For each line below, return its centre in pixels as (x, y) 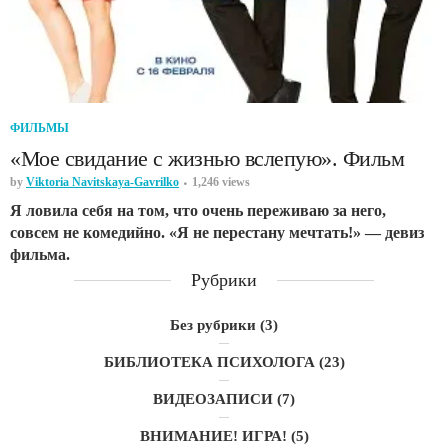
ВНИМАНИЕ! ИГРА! (213, 435)
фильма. (40, 254)
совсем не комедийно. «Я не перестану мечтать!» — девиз (217, 232)
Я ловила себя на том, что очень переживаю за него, (198, 210)
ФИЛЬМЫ (39, 127)
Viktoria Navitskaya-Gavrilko (102, 181)
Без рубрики (213, 324)
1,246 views (221, 181)
